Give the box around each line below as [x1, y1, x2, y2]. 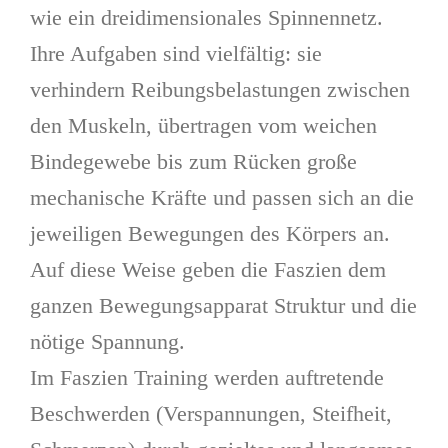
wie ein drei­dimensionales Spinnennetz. [30, 5, 383, 30]
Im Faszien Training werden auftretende [30, 365, 384, 390]
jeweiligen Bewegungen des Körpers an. [30, 221, 390, 246]
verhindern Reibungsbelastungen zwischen [30, 77, 410, 102]
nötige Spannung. [30, 329, 185, 354]
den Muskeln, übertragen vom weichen [30, 113, 377, 138]
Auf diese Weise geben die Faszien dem [30, 257, 386, 282]
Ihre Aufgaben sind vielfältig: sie [30, 41, 322, 66]
